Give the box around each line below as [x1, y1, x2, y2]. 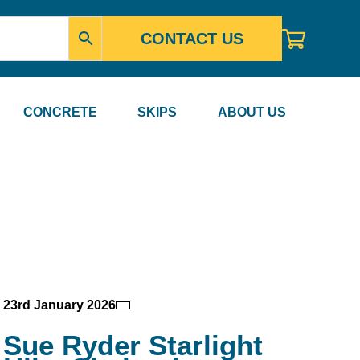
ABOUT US [217, 105, 286, 119]
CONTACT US [141, 30, 243, 47]
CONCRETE [22, 105, 97, 119]
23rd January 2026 [3, 298, 116, 312]
